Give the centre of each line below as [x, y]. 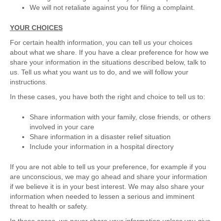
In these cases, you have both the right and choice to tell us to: [108, 97]
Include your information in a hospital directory [102, 147]
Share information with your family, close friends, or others [120, 117]
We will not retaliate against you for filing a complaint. [112, 8]
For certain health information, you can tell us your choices [101, 43]
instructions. [29, 82]
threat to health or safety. [49, 206]
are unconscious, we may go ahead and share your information [109, 177]
